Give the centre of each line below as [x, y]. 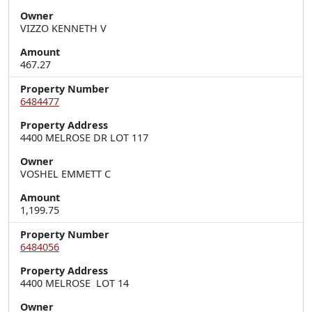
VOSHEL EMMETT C [65, 174]
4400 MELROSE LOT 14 [75, 283]
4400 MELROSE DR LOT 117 [84, 138]
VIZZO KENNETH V [63, 28]
